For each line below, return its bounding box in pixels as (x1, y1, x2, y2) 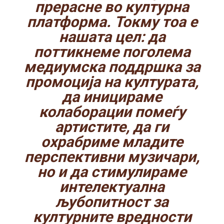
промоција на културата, (25, 73, 198, 91)
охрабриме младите (41, 133, 183, 151)
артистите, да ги (55, 118, 169, 136)
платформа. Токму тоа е (26, 13, 197, 31)
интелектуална (59, 178, 164, 196)
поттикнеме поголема (33, 43, 190, 61)
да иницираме (62, 88, 162, 106)
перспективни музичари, (24, 148, 199, 166)
